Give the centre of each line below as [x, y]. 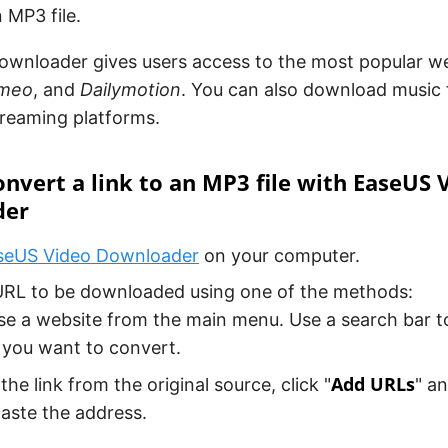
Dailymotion [130, 90]
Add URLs [373, 384]
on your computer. [279, 256]
